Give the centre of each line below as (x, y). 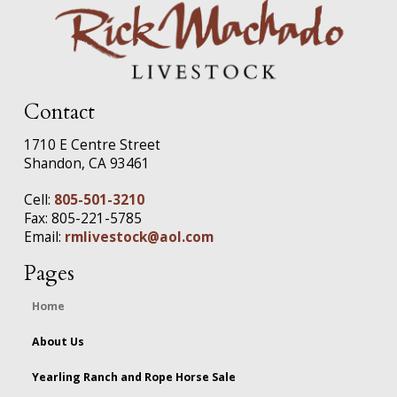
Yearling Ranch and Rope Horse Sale (134, 378)
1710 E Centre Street (92, 144)
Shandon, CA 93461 (86, 163)
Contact (59, 112)
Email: (44, 237)
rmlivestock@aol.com (139, 237)
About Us (58, 342)
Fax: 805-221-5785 (82, 218)
